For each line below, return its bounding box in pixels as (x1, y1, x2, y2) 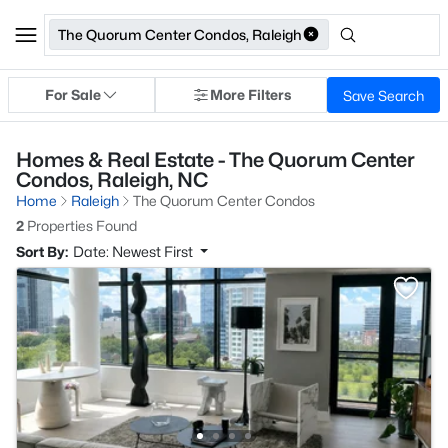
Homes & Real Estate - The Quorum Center (16, 148, 415, 172)
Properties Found (24, 217, 137, 234)
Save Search (343, 86, 424, 104)
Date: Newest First (73, 243, 196, 260)
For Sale (44, 86, 101, 103)
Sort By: (16, 243, 68, 260)
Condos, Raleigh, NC (16, 168, 208, 192)
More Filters (209, 86, 291, 103)
